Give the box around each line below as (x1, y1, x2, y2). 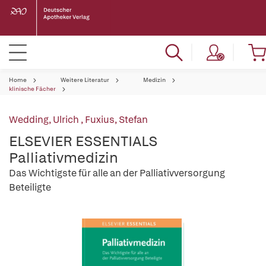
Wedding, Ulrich (9, 113, 81, 126)
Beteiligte (9, 181, 51, 194)
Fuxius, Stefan (85, 113, 148, 126)
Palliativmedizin (9, 148, 118, 167)
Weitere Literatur (61, 76, 109, 84)
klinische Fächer (9, 85, 56, 93)
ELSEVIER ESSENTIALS (9, 132, 157, 150)
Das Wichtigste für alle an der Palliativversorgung (9, 167, 225, 179)
